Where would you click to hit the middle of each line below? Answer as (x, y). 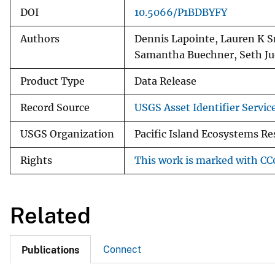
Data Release (165, 81)
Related (50, 215)
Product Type (52, 81)
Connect (122, 250)
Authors (40, 39)
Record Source (55, 107)
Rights (36, 160)
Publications (50, 250)
